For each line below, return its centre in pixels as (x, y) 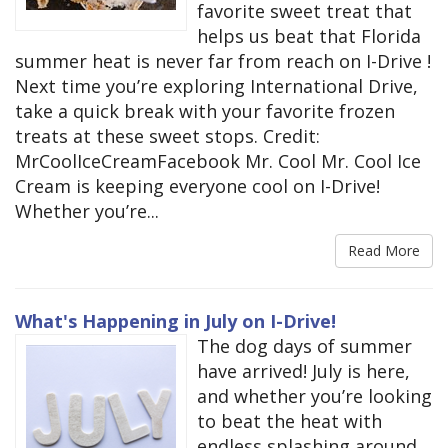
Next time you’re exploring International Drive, (216, 85)
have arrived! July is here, (303, 370)
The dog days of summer (304, 345)
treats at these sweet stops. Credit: (167, 135)
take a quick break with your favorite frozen (205, 110)
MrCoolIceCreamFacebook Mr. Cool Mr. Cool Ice (218, 160)
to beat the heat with (289, 420)
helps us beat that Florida (309, 35)
